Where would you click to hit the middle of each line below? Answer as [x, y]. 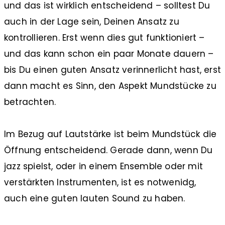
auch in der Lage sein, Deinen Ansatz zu [92, 21]
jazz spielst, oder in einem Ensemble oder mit [104, 166]
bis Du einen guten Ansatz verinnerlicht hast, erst [113, 70]
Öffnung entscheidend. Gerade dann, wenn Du [108, 150]
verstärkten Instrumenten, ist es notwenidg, [100, 182]
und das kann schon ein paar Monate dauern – [109, 53]
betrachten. [30, 102]
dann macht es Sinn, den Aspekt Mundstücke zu [110, 86]
